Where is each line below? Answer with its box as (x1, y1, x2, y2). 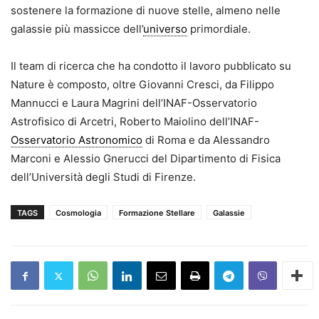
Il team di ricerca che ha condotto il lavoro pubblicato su (11, 59, 291, 73)
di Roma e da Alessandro (142, 133, 270, 147)
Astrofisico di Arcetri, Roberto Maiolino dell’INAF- (11, 115, 259, 129)
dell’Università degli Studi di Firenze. (11, 170, 196, 184)
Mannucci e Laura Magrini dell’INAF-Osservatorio (11, 96, 257, 110)
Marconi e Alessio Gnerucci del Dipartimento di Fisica (11, 152, 281, 166)
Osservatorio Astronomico (11, 133, 142, 147)
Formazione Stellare (119, 208, 195, 219)
